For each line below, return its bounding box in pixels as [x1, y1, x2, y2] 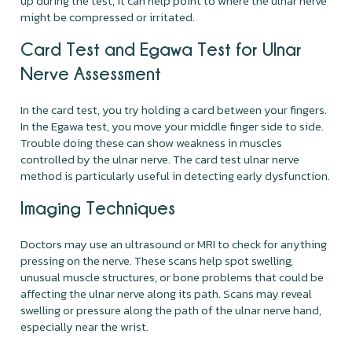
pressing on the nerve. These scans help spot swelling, [20, 251, 294, 269]
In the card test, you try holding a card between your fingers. [20, 100, 328, 119]
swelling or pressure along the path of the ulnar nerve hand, [20, 300, 322, 319]
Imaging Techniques [20, 196, 176, 218]
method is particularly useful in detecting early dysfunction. [20, 166, 331, 185]
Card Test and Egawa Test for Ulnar [20, 38, 302, 59]
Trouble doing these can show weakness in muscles [20, 133, 283, 152]
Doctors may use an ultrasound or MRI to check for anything [20, 234, 328, 253]
